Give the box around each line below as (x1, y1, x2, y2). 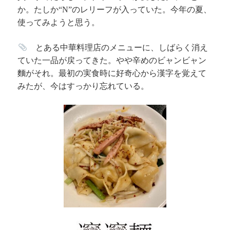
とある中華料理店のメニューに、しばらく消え (27, 42, 208, 53)
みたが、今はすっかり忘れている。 (17, 80, 149, 92)
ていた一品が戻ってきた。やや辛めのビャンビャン (17, 54, 207, 66)
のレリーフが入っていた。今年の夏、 (72, 4, 212, 15)
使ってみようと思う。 (17, 16, 100, 28)
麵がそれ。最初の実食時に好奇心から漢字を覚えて (17, 67, 207, 79)
